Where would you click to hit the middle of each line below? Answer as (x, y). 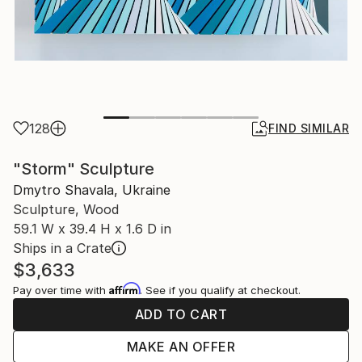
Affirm (124, 289)
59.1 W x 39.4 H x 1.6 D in (92, 229)
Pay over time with (61, 290)
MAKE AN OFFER (181, 347)
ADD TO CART (181, 315)
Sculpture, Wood (66, 210)
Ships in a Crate (62, 248)
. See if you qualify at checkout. (220, 290)
